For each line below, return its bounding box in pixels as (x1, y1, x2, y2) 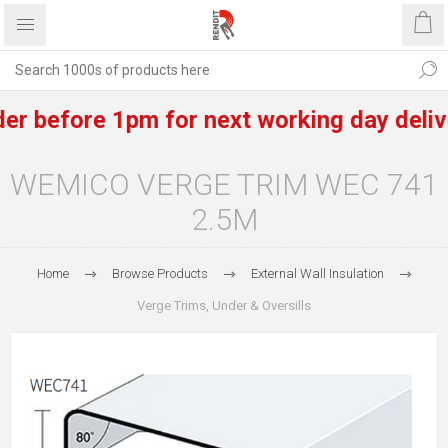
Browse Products (111, 266, 208, 281)
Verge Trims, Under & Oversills (137, 298, 311, 313)
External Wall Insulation (250, 266, 384, 281)
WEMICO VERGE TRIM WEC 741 (10, 167, 438, 202)
